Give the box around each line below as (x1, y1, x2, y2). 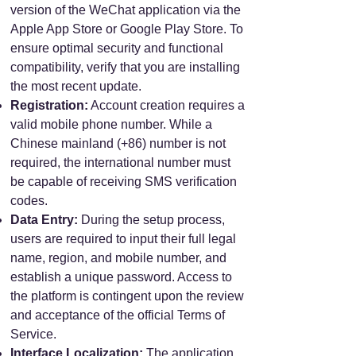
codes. (10, 194, 48, 207)
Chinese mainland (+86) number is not (10, 137, 226, 150)
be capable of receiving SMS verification (10, 175, 237, 188)
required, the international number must (10, 156, 230, 169)
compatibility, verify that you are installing (10, 60, 240, 74)
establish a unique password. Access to (10, 270, 232, 284)
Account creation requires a (88, 99, 245, 112)
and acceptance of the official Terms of (10, 308, 225, 322)
